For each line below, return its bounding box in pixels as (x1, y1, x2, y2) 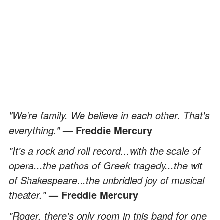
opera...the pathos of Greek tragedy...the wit (9, 158, 202, 172)
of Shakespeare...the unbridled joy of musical (9, 172, 204, 187)
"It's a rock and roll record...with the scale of (9, 143, 200, 158)
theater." (9, 187, 49, 202)
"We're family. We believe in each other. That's (9, 108, 210, 122)
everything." (9, 122, 63, 137)
